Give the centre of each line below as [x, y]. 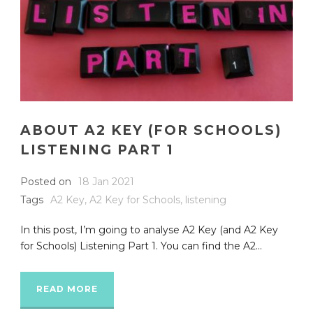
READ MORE [67, 289]
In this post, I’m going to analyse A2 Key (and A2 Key [149, 230]
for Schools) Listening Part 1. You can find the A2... [141, 246]
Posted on [46, 181]
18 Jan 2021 [106, 181]
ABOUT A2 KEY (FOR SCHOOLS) [151, 130]
